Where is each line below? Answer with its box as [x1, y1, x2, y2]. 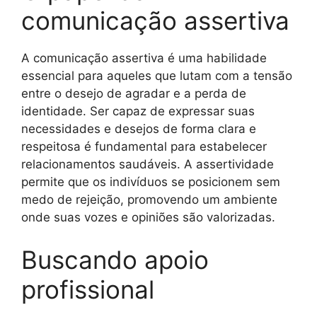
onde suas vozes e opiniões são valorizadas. [21, 210, 275, 224]
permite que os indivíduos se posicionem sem [21, 175, 280, 189]
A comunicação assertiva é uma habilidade [21, 51, 267, 65]
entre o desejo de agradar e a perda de [21, 86, 246, 100]
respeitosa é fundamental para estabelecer [21, 139, 267, 154]
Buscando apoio [21, 244, 209, 275]
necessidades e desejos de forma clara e [21, 122, 256, 136]
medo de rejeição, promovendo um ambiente [21, 192, 277, 207]
